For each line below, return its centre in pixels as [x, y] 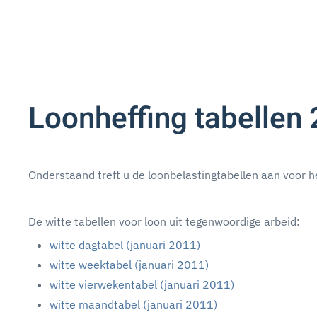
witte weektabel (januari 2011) [129, 265]
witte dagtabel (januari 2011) [125, 245]
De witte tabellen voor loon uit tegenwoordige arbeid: [164, 221]
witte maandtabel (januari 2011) [133, 304]
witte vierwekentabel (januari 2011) [142, 284]
